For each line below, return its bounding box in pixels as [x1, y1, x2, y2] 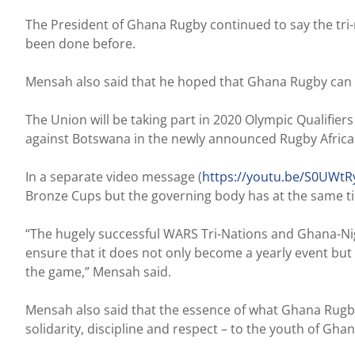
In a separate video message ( [25, 167, 202, 185]
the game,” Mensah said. [25, 262, 171, 281]
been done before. [25, 34, 136, 52]
